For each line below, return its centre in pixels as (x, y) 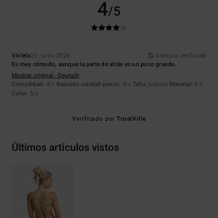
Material (180, 84)
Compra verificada (181, 56)
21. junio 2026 (50, 56)
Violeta (21, 56)
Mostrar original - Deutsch (45, 76)
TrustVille (131, 119)
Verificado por (95, 119)
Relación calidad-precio (88, 84)
